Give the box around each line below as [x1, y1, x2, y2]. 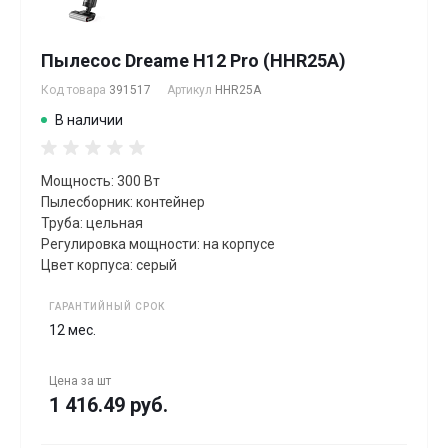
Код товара [41, 82, 109, 97]
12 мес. [49, 321, 96, 338]
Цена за [49, 373, 97, 388]
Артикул [167, 82, 215, 97]
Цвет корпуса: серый [41, 256, 177, 273]
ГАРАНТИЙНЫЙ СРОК [49, 300, 165, 312]
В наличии [55, 111, 123, 128]
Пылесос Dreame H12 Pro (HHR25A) [41, 49, 346, 71]
